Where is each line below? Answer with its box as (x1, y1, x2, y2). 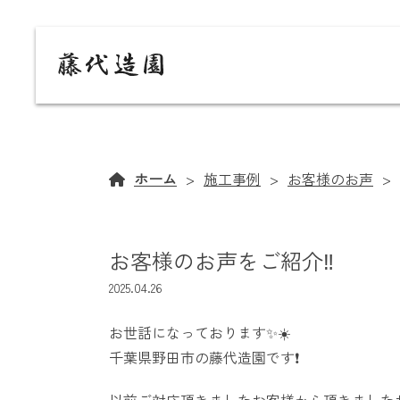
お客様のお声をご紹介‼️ (109, 245, 334, 276)
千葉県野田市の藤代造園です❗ (109, 346, 299, 369)
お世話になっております (109, 321, 266, 344)
